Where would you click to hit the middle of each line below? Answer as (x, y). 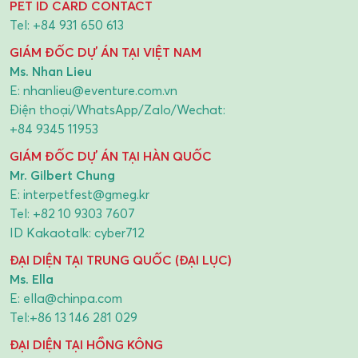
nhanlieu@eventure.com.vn (100, 91)
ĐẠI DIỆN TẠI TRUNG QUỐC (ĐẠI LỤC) (121, 260)
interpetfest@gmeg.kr (86, 195)
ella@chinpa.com (73, 298)
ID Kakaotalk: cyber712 (77, 233)
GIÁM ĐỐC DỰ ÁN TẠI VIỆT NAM (105, 52)
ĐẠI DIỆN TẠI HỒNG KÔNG (86, 345)
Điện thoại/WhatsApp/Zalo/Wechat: (117, 110)
